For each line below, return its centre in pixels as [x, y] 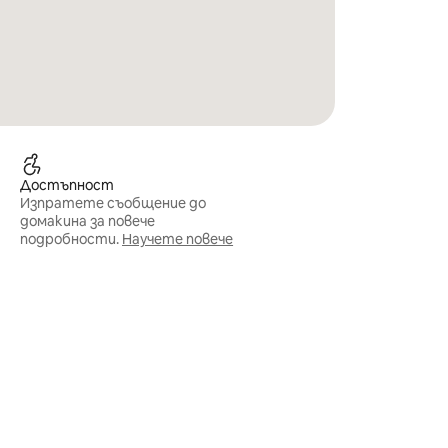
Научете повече [178, 239]
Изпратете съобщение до [113, 203]
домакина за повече [88, 221]
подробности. [70, 239]
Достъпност [67, 185]
